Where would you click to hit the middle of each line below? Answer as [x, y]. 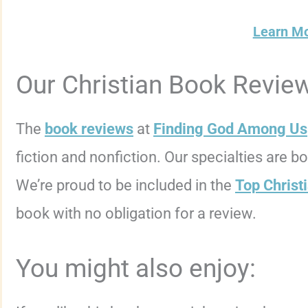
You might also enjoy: [136, 268]
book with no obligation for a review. [136, 213]
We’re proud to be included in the [125, 185]
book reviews [89, 129]
